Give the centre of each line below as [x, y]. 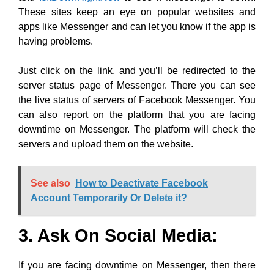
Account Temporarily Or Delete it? [109, 198]
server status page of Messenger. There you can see [137, 85]
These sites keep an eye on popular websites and [137, 12]
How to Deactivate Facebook [142, 183]
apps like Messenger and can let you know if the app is [137, 27]
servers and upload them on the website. [106, 144]
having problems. [56, 41]
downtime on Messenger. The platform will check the [137, 129]
